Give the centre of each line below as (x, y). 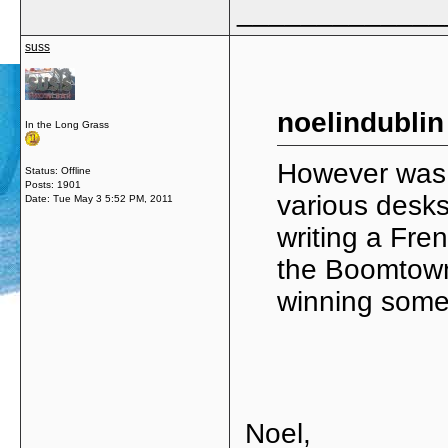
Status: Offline (58, 170)
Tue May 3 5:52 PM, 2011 (113, 198)
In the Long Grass (67, 124)
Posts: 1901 (53, 184)
